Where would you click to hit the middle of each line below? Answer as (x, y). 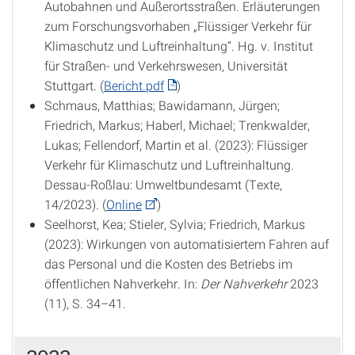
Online (124, 204)
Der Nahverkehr (245, 283)
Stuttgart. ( (74, 85)
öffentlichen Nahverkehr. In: (122, 283)
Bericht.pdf (134, 85)
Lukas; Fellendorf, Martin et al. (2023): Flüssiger (176, 145)
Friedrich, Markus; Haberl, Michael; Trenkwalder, (177, 125)
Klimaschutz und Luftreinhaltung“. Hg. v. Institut (179, 46)
